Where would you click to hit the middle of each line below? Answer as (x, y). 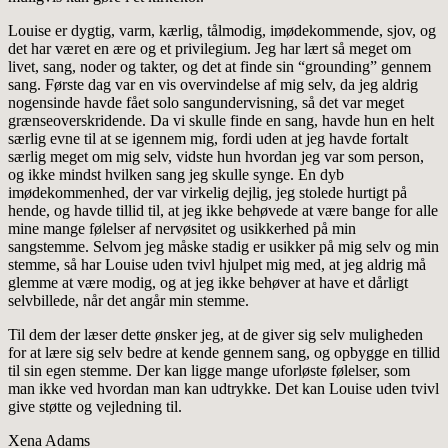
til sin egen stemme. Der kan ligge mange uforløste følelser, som (209, 371)
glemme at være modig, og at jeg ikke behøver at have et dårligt (208, 283)
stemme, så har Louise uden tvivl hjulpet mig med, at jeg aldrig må (217, 265)
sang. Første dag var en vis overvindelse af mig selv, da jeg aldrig (213, 85)
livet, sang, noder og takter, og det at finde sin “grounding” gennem (219, 67)
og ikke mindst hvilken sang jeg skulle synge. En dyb (176, 175)
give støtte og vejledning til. (95, 407)
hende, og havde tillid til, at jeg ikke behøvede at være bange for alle (223, 211)
